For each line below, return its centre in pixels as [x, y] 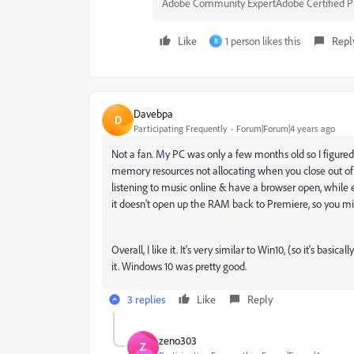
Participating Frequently [181, 128]
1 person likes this [263, 41]
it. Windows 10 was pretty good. [179, 266]
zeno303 [178, 340]
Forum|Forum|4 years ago [286, 128]
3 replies [146, 299]
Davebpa [153, 113]
